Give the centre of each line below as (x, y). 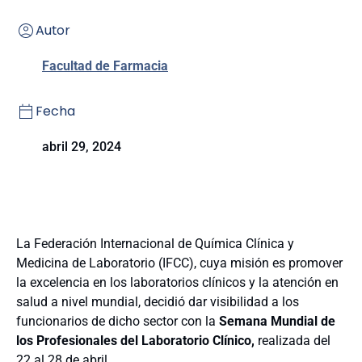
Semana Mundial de (277, 321)
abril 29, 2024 (82, 147)
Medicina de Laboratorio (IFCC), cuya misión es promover (179, 263)
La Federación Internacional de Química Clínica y (155, 244)
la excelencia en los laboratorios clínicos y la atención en (177, 282)
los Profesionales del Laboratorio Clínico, (135, 341)
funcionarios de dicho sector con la (118, 321)
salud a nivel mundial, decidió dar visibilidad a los (158, 302)
